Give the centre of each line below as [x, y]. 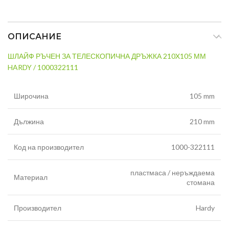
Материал [31, 177]
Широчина [31, 96]
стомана [201, 182]
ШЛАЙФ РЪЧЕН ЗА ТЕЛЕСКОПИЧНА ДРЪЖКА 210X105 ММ [107, 56]
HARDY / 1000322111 [43, 67]
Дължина [29, 122]
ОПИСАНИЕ [35, 37]
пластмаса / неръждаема [173, 173]
